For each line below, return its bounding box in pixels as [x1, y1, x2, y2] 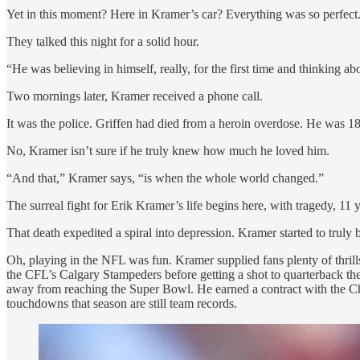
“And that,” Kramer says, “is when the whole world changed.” [6, 170, 324, 185]
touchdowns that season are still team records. [6, 296, 237, 310]
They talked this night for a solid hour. [6, 34, 199, 48]
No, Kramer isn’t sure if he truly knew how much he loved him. [6, 143, 329, 157]
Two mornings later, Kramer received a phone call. [6, 88, 263, 103]
